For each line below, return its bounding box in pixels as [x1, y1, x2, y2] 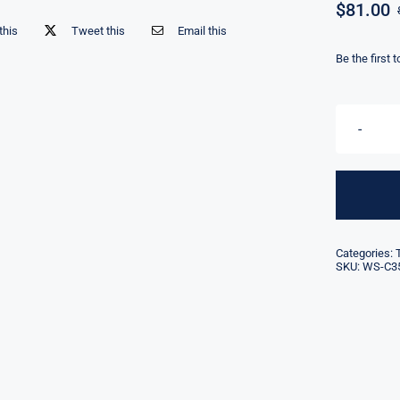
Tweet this [71, 23, 125, 37]
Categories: [335, 246, 396, 261]
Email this [178, 23, 228, 37]
